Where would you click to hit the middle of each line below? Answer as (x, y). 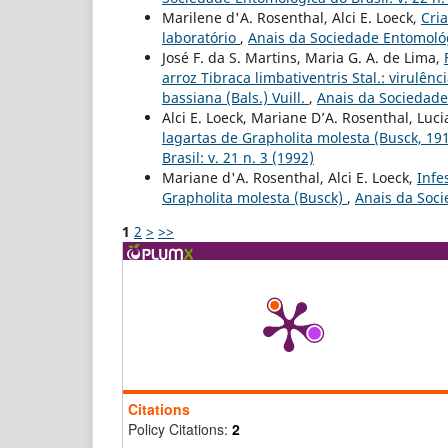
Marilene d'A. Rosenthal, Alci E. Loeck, (291, 18)
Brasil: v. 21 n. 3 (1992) (238, 158)
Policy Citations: (180, 429)
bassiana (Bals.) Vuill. (235, 98)
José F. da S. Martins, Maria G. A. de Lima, (303, 58)
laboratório (201, 38)
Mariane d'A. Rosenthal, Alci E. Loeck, (289, 178)
